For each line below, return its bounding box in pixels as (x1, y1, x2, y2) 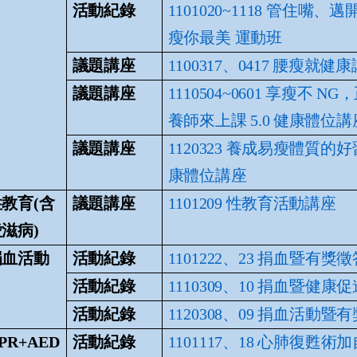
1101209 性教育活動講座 (167, 194, 336, 212)
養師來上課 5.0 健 (167, 111, 289, 129)
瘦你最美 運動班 (167, 28, 283, 46)
